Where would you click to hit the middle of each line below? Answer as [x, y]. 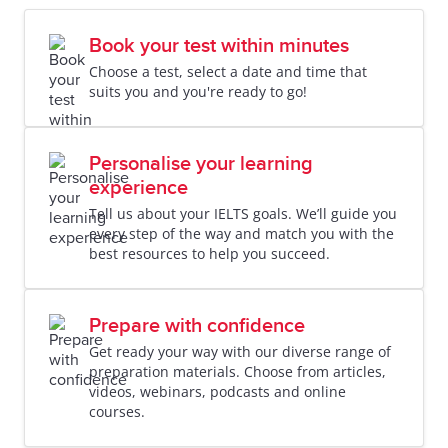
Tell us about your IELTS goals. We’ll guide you [243, 213]
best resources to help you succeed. [209, 253]
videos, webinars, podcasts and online [217, 391]
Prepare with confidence [197, 326]
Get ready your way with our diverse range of [240, 351]
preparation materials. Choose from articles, [237, 371]
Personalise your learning [201, 164]
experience [138, 188]
